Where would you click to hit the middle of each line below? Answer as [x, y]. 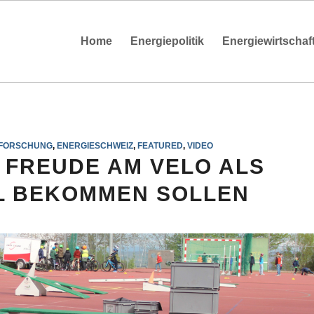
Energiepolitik [167, 41]
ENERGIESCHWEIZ [95, 145]
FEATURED [160, 145]
